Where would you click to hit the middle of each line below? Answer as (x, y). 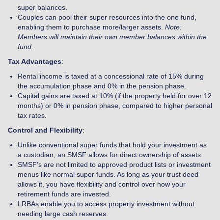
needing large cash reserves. (63, 213)
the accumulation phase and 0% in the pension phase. (102, 86)
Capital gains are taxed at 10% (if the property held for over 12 (115, 96)
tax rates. (32, 115)
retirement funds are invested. (64, 194)
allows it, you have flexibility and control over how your (102, 184)
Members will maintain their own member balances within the (112, 37)
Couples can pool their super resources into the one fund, (107, 17)
